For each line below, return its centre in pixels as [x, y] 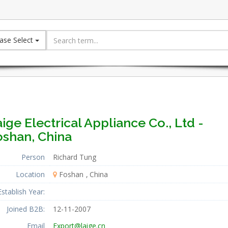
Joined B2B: [25, 209]
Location [30, 174]
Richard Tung [74, 157]
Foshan [71, 174]
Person [33, 157]
